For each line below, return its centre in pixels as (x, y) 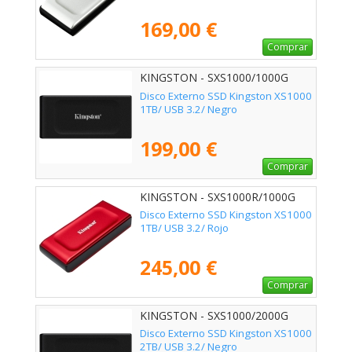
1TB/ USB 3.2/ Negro (189, 109)
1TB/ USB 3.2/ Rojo (184, 227)
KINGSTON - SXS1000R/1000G (218, 196)
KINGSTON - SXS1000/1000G (214, 78)
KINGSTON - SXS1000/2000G (214, 315)
